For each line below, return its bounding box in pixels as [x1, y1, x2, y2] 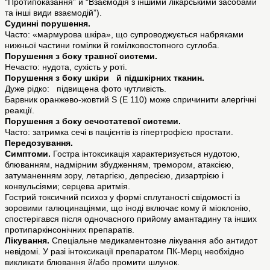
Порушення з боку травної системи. [5, 51, 157, 61]
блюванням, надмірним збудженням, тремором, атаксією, [5, 160, 234, 170]
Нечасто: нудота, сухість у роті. [5, 62, 127, 72]
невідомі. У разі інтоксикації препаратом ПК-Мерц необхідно [5, 246, 244, 257]
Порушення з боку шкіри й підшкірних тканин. [5, 73, 204, 83]
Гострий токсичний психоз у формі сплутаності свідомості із [5, 192, 240, 202]
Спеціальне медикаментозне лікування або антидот [49, 236, 257, 246]
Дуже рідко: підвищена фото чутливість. [5, 84, 166, 94]
